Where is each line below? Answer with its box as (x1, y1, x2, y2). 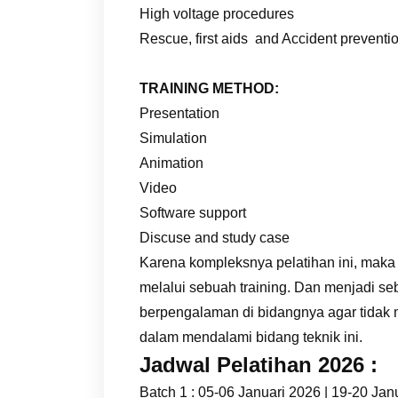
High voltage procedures (139, 5, 294, 21)
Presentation (139, 105, 219, 121)
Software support (139, 204, 246, 220)
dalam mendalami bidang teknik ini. (139, 329, 362, 345)
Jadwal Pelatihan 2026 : (139, 352, 378, 377)
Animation (139, 155, 203, 171)
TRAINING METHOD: (139, 80, 279, 96)
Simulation (139, 130, 207, 146)
